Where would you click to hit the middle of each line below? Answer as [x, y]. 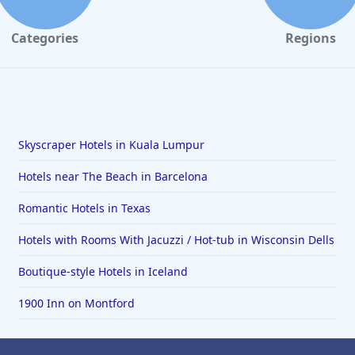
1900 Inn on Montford [76, 303]
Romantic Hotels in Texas [84, 208]
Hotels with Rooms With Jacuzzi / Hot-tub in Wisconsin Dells [176, 240]
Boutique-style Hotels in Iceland [103, 272]
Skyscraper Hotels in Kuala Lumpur [111, 145]
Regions [310, 38]
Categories [45, 38]
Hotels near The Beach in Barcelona [113, 177]
